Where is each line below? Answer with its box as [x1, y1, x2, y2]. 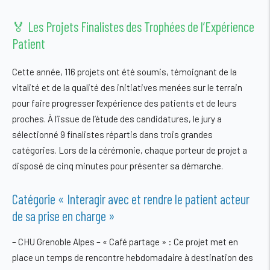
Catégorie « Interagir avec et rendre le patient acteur [12, 190, 250, 207]
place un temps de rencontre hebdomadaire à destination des [12, 251, 253, 263]
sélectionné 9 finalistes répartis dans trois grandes [12, 129, 213, 140]
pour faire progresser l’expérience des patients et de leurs [12, 98, 237, 109]
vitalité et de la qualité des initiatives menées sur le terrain [12, 82, 242, 93]
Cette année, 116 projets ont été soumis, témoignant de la [12, 66, 237, 78]
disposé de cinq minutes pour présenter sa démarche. [12, 160, 223, 172]
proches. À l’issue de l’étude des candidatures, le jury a [12, 113, 222, 125]
